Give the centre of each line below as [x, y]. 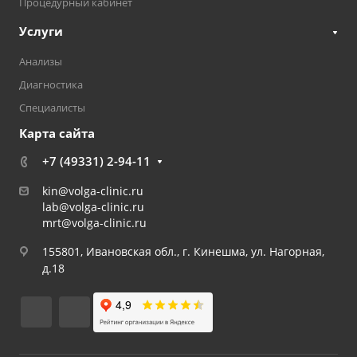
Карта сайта [57, 133]
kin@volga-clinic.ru [93, 191]
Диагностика [51, 85]
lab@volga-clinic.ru [93, 207]
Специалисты [52, 108]
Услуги [41, 31]
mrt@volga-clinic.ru [94, 223]
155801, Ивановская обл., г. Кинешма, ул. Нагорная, [183, 252]
